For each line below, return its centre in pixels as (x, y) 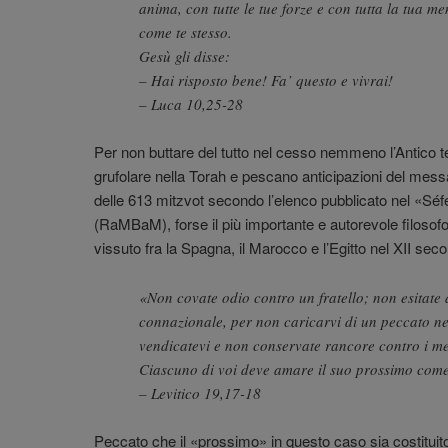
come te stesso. (185, 31)
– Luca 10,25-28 (191, 103)
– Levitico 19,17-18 (200, 392)
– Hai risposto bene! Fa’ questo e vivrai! (266, 79)
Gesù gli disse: (184, 55)
